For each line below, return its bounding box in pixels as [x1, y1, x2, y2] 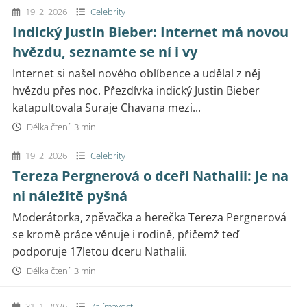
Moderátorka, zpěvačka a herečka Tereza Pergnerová [12, 210, 286, 225]
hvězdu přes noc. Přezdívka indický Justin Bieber [12, 83, 260, 98]
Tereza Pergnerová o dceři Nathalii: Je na [12, 167, 288, 185]
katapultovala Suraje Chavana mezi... [12, 100, 201, 115]
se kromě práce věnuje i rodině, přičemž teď [12, 227, 239, 242]
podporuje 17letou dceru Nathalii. [12, 244, 187, 259]
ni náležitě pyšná [12, 186, 127, 205]
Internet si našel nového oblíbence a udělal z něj [12, 66, 260, 81]
